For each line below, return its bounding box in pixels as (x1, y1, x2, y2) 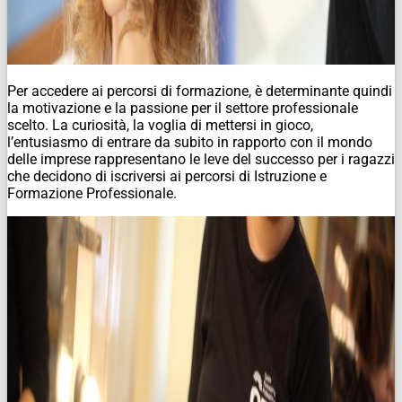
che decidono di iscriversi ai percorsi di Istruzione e (7, 167, 327, 185)
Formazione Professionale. (7, 184, 177, 202)
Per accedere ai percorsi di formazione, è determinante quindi (7, 82, 392, 100)
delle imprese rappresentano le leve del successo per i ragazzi (7, 150, 395, 168)
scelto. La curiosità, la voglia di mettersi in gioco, (7, 116, 313, 134)
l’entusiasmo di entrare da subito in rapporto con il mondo (7, 133, 372, 151)
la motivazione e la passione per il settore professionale (7, 99, 358, 117)
